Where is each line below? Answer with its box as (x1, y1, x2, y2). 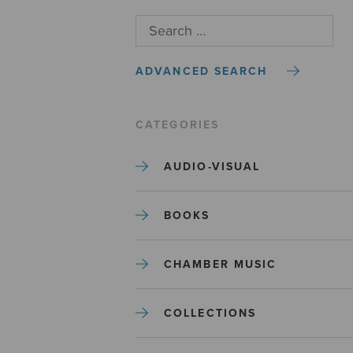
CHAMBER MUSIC (164, 257, 277, 271)
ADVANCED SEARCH (136, 64, 268, 78)
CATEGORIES (136, 117, 219, 132)
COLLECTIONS (164, 306, 257, 320)
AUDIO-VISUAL (164, 159, 261, 173)
